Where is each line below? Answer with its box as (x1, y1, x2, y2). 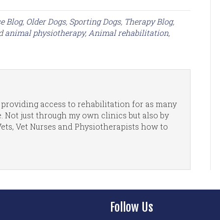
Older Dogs (26, 16, 66, 27)
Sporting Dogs (69, 16, 121, 27)
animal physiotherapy (5, 27, 85, 38)
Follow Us (110, 199, 153, 215)
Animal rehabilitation (88, 27, 168, 38)
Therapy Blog (124, 16, 173, 27)
